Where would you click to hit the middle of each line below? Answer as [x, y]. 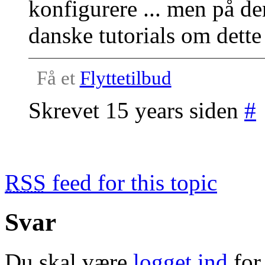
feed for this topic [132, 183]
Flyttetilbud [125, 77]
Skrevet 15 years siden [136, 111]
